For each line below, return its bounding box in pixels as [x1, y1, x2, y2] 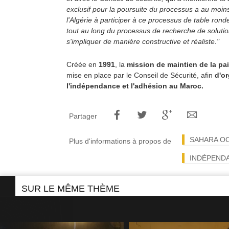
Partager [69, 112, 97, 120]
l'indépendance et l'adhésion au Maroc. [66, 82, 203, 90]
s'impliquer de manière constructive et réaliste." [66, 37, 219, 45]
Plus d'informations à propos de [69, 137, 171, 145]
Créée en [66, 60, 99, 68]
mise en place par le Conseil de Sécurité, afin [66, 71, 215, 79]
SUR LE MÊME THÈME [21, 184, 120, 194]
